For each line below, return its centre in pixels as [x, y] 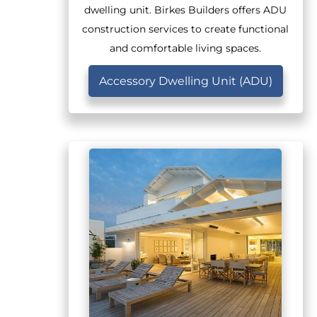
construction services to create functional [186, 29]
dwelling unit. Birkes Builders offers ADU [186, 10]
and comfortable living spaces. [186, 48]
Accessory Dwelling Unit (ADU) [185, 81]
